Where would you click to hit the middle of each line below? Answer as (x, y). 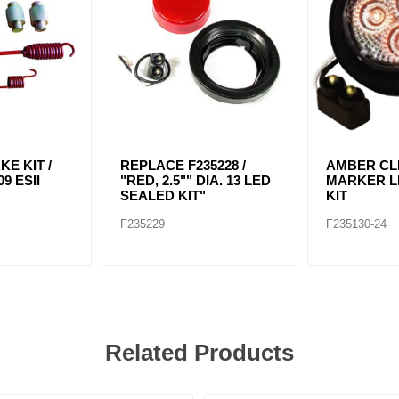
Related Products (199, 352)
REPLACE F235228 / (183, 166)
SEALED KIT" (163, 196)
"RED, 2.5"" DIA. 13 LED (196, 181)
